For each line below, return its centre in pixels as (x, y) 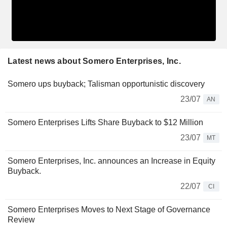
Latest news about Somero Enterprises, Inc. (94, 61)
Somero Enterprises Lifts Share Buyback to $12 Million (105, 122)
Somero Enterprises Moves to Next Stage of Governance (109, 209)
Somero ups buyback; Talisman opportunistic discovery (106, 84)
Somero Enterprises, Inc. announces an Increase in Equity (111, 161)
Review (21, 219)
